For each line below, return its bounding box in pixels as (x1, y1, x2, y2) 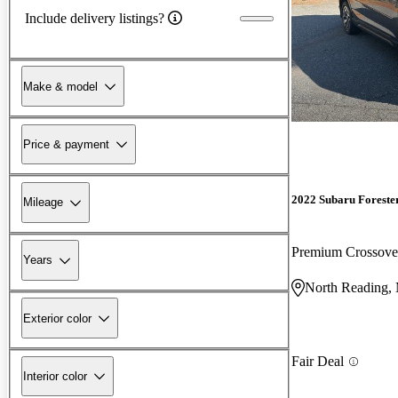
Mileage (23, 195, 63, 210)
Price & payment (23, 137, 109, 151)
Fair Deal (291, 354, 344, 370)
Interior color (23, 369, 87, 383)
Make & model (23, 79, 98, 93)
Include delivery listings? (25, 10, 164, 26)
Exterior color (23, 311, 92, 325)
